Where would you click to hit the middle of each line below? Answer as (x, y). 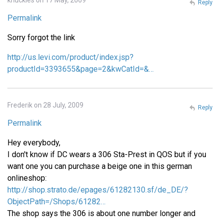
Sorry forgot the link (41, 37)
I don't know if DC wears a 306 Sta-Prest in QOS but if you (107, 154)
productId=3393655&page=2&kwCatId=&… (81, 69)
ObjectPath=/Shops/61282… (56, 201)
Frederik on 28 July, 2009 (45, 105)
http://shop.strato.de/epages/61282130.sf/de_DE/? (98, 190)
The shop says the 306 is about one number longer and (101, 213)
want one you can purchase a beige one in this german (100, 166)
